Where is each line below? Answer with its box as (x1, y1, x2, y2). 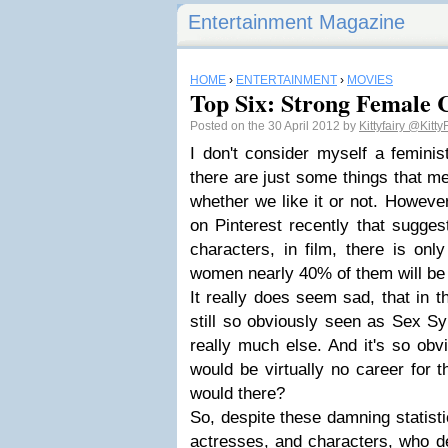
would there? (190, 384, 285, 403)
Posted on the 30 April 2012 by (190, 119, 359, 133)
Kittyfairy (359, 119, 408, 133)
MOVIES (347, 73, 393, 87)
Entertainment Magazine (188, 11, 405, 33)
